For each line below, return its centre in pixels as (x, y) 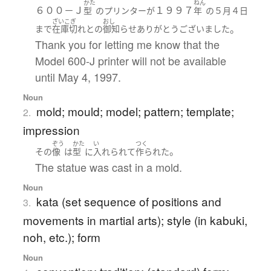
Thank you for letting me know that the (127, 44)
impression (51, 130)
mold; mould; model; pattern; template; (135, 111)
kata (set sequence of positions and (129, 201)
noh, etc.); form (61, 237)
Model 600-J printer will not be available (130, 61)
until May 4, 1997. (78, 77)
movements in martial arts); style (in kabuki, (135, 220)
